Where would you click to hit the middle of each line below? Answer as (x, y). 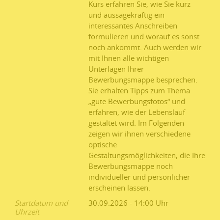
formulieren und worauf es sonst (144, 36)
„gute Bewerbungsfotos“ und (137, 101)
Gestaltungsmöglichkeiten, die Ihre (147, 155)
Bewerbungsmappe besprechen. (143, 79)
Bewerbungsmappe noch (131, 166)
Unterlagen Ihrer (116, 69)
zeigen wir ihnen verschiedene (139, 133)
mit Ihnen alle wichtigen (129, 58)
